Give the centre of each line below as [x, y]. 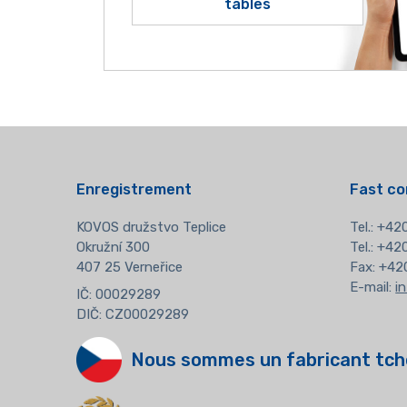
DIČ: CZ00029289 [132, 314]
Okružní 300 [113, 248]
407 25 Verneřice [129, 268]
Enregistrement [134, 190]
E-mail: [373, 288]
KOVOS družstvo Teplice [151, 228]
